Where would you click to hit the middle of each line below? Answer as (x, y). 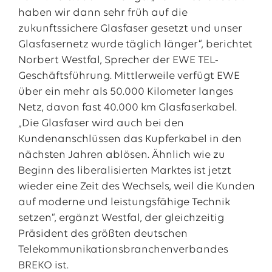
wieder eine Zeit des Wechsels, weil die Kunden (136, 187)
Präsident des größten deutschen (103, 234)
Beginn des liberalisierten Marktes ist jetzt (124, 171)
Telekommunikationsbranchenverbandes (123, 250)
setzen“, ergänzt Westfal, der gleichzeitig (121, 218)
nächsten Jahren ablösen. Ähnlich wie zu (121, 155)
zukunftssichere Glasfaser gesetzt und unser (130, 29)
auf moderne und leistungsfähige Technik (124, 202)
